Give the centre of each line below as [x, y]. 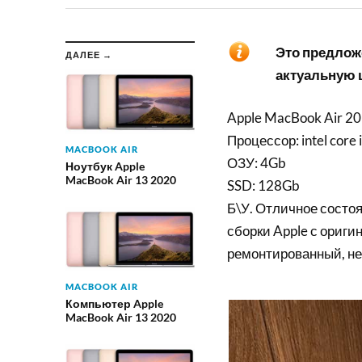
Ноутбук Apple [105, 166]
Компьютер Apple [114, 303]
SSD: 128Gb [263, 186]
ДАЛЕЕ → [88, 54]
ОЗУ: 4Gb [256, 163]
